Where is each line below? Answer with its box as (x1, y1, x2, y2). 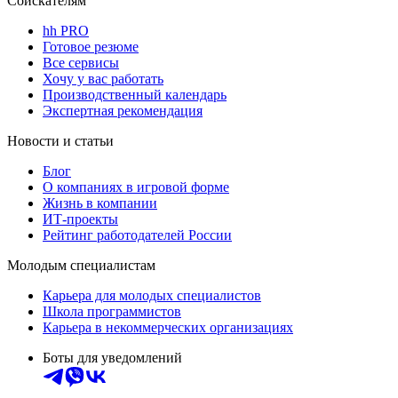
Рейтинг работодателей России (43, 227, 232, 243)
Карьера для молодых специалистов (43, 288, 261, 304)
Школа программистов (43, 304, 181, 320)
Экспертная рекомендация (43, 103, 203, 119)
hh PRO (43, 23, 89, 39)
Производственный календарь (43, 87, 227, 103)
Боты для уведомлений (43, 350, 182, 366)
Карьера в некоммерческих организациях (43, 320, 293, 336)
